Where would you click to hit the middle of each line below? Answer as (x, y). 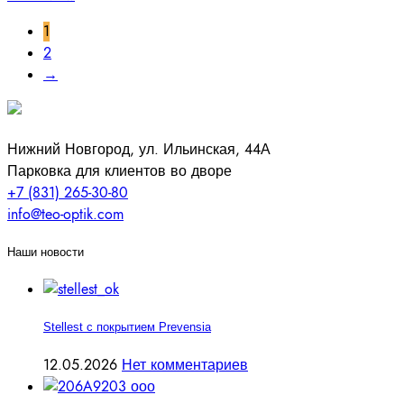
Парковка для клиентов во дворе (119, 171)
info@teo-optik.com (65, 214)
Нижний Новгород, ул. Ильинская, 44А (139, 149)
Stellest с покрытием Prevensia (127, 327)
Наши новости (46, 252)
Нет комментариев (185, 365)
